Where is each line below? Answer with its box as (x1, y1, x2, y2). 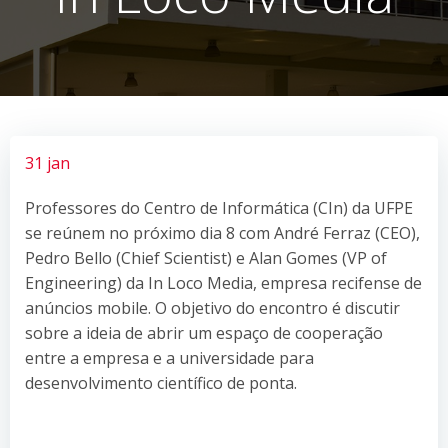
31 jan (25, 151, 70, 174)
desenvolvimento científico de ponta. (25, 371, 297, 394)
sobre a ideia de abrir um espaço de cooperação (25, 321, 383, 344)
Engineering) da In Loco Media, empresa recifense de (25, 271, 422, 294)
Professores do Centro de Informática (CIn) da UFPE (25, 196, 413, 219)
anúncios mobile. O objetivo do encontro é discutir (25, 296, 400, 319)
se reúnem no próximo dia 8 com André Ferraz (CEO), (25, 221, 420, 244)
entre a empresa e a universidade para (25, 346, 314, 369)
